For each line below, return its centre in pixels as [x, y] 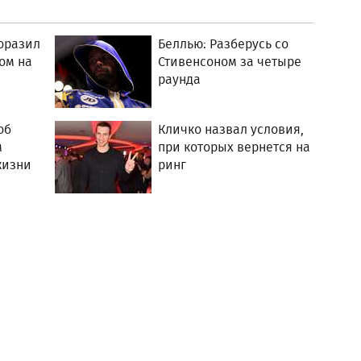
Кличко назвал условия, [231, 129]
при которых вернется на [234, 147]
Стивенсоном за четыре [230, 62]
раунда [180, 79]
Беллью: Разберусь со [224, 44]
